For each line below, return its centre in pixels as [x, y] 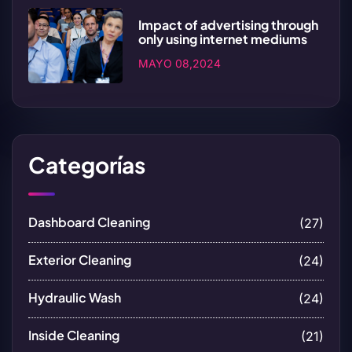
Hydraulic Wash [75, 297]
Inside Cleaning [74, 335]
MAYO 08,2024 [180, 63]
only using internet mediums [223, 38]
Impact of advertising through [228, 24]
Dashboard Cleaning [89, 222]
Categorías [87, 164]
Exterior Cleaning [80, 259]
